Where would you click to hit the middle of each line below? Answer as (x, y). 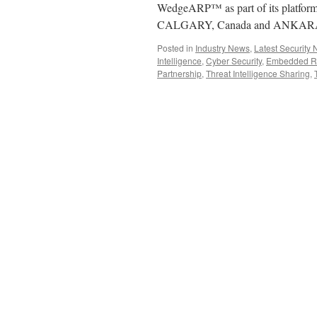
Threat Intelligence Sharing (258, 73)
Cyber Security (234, 60)
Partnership (179, 73)
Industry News (223, 48)
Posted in (175, 48)
